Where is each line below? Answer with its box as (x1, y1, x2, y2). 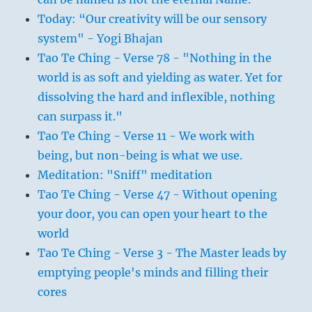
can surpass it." (38, 109, 123, 124)
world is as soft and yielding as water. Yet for (38, 70, 283, 85)
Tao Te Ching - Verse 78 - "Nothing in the (38, 51, 272, 65)
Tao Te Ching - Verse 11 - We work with (38, 129, 256, 143)
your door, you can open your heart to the (38, 207, 268, 221)
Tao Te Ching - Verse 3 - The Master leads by (38, 246, 287, 260)
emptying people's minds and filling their (38, 265, 269, 280)
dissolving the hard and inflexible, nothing (38, 90, 276, 104)
